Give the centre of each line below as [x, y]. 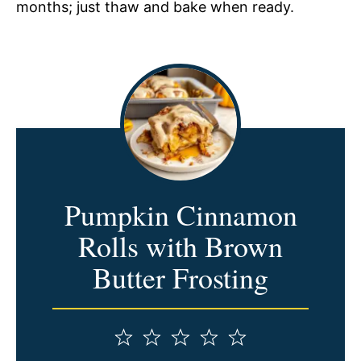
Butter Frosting [180, 277]
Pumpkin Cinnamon [180, 214]
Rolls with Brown [180, 245]
